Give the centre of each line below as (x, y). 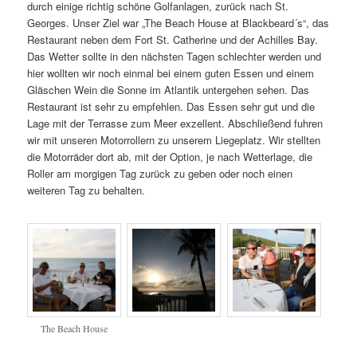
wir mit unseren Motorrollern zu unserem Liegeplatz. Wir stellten (174, 139)
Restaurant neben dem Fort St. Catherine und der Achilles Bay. (173, 39)
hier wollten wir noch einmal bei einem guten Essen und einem (171, 73)
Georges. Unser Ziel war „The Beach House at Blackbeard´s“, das (178, 22)
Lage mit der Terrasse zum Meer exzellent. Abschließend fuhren (175, 123)
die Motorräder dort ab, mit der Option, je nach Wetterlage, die (170, 156)
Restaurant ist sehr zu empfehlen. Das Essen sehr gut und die (171, 106)
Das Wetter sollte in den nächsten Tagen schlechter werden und (175, 56)
